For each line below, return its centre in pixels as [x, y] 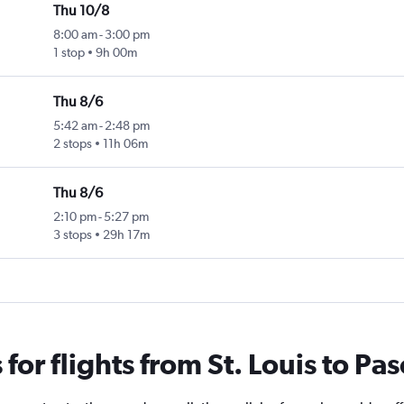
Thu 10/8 [82, 11]
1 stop [69, 53]
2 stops [73, 144]
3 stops [73, 235]
